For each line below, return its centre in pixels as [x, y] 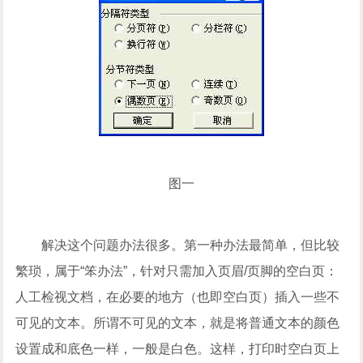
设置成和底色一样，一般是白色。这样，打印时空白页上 [178, 349]
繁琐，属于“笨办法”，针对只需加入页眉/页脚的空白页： [177, 271]
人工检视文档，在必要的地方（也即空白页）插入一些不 [178, 297]
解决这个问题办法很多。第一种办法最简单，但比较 [178, 245]
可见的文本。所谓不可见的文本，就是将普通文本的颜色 [178, 323]
